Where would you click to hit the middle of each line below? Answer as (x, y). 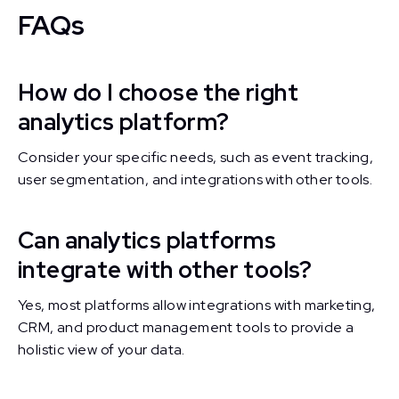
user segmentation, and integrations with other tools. (195, 179)
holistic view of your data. (102, 350)
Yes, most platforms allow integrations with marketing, (197, 305)
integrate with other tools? (165, 270)
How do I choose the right (158, 93)
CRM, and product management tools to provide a (186, 327)
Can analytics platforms (147, 240)
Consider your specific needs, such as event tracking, (196, 157)
